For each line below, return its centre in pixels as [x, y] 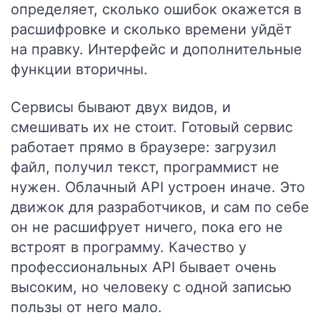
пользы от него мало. [86, 307]
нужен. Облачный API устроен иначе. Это [158, 187]
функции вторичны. [79, 69]
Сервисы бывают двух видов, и [121, 107]
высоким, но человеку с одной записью [151, 287]
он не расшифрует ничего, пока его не [147, 227]
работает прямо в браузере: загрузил [144, 147]
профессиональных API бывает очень [144, 267]
